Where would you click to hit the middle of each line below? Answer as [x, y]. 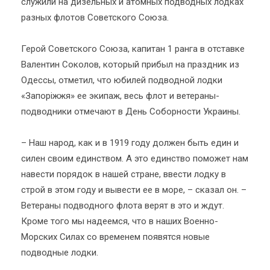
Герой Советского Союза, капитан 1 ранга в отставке [133, 49]
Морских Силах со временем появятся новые [115, 237]
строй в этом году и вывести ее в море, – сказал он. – [134, 190]
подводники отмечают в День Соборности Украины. [131, 111]
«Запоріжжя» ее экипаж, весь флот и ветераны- [120, 96]
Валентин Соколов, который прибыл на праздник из [130, 64]
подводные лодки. [60, 253]
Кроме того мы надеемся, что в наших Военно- [120, 221]
